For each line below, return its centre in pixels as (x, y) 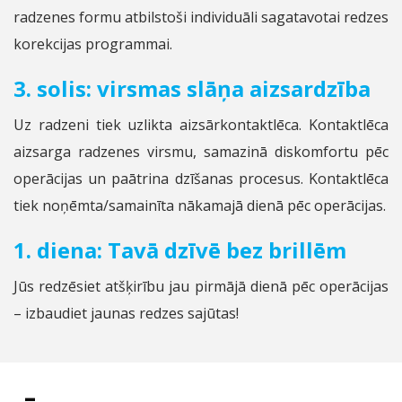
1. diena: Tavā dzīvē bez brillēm (180, 249)
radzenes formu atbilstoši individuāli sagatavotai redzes (201, 17)
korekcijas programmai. (93, 44)
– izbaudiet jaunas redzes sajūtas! (126, 313)
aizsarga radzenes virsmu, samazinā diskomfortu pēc (201, 151)
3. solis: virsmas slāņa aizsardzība (192, 88)
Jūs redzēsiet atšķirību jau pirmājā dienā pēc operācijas (201, 286)
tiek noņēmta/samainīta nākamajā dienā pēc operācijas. (200, 205)
